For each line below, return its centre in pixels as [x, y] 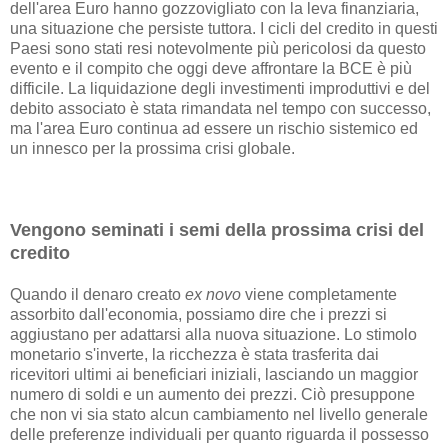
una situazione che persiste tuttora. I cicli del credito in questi [224, 29]
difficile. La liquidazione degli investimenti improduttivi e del [220, 89]
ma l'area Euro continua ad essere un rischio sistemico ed [214, 129]
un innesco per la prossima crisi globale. [152, 149]
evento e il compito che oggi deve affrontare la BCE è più [211, 69]
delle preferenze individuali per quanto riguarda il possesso [219, 435]
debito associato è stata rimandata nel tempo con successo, [220, 109]
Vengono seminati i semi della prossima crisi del [217, 230]
